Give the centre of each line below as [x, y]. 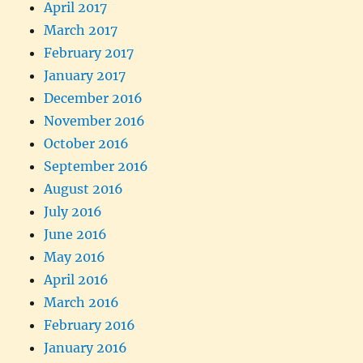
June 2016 [76, 234]
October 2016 [87, 143]
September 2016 [96, 166]
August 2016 [84, 188]
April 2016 [77, 279]
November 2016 [95, 120]
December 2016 [94, 98]
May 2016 [75, 256]
